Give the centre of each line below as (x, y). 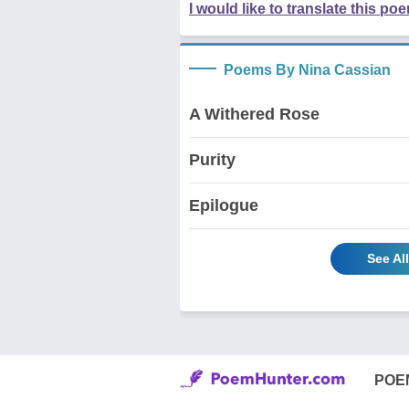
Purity (212, 159)
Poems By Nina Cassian (307, 69)
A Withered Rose (254, 114)
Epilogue (224, 205)
